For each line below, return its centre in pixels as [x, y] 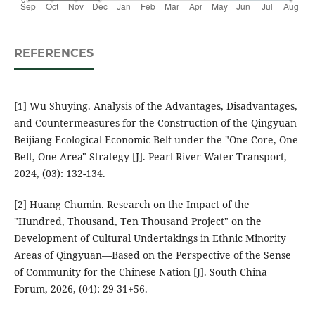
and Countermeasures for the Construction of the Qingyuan [155, 123]
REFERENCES [53, 53]
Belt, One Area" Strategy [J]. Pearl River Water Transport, [150, 157]
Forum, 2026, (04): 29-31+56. [81, 289]
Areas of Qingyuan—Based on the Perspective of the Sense [152, 255]
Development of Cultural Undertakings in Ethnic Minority [150, 238]
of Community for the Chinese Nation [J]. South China [140, 272]
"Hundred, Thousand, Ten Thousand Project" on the [137, 221]
